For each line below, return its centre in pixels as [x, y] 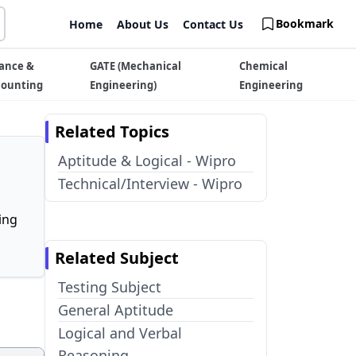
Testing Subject [110, 287]
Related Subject [117, 258]
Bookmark [305, 23]
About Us [143, 24]
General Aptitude [116, 310]
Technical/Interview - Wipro [150, 184]
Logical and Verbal [120, 333]
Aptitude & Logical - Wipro [147, 161]
